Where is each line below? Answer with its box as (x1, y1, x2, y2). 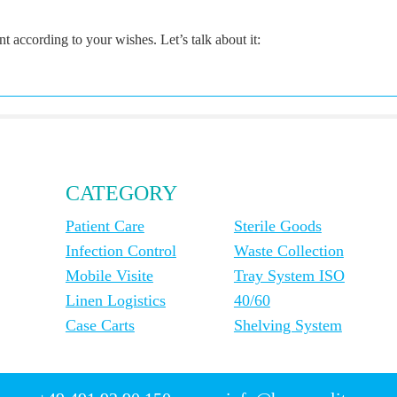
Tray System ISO (233, 266, 345, 284)
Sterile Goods (233, 216, 322, 235)
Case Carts (65, 315, 135, 334)
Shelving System (233, 315, 342, 334)
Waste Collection (233, 241, 344, 260)
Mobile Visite (65, 266, 153, 284)
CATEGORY (65, 181, 177, 205)
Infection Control (65, 241, 176, 260)
